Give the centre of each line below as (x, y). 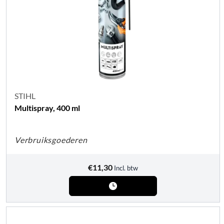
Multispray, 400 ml (47, 108)
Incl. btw (126, 168)
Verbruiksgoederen (51, 140)
